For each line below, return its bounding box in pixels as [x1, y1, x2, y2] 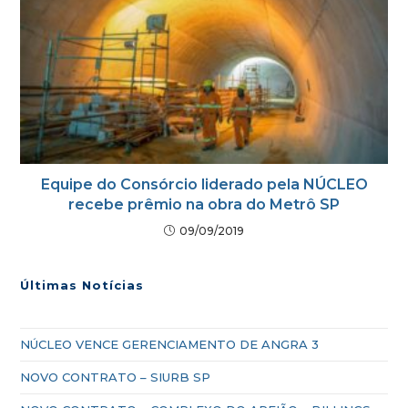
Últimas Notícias [20, 278, 145, 293]
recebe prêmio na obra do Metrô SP [68, 196, 340, 214]
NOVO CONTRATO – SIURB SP [20, 370, 211, 385]
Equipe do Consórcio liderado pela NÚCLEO [40, 176, 368, 194]
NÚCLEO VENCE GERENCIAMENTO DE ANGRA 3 [20, 337, 320, 352]
